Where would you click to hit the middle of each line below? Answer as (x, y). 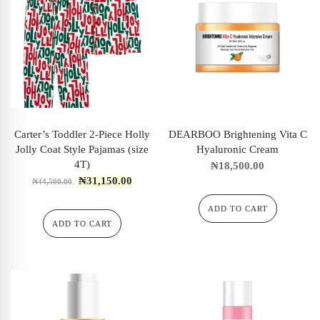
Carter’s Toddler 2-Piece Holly (82, 135)
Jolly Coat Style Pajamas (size (82, 150)
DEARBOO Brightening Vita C (237, 135)
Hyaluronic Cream (238, 150)
